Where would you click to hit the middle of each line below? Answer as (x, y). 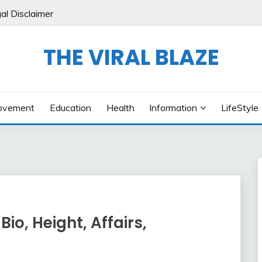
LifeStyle (239, 108)
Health (120, 108)
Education (70, 108)
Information (173, 108)
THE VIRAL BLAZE (131, 57)
